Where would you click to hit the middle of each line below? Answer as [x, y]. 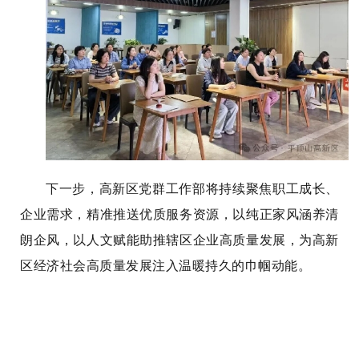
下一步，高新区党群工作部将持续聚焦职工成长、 [192, 189]
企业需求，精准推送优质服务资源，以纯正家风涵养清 [179, 215]
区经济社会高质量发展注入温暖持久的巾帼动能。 [165, 266]
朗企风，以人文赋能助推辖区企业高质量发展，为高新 [179, 240]
